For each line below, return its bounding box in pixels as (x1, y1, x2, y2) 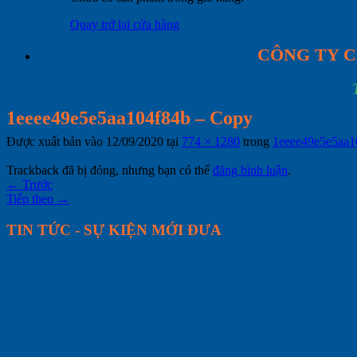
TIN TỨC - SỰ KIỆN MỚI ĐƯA (6, 221, 222, 238)
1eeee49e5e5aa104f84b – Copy (6, 107, 253, 128)
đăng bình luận (213, 163, 288, 177)
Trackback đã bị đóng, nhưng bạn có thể (6, 163, 213, 177)
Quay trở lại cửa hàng (70, 17, 179, 31)
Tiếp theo (6, 191, 57, 206)
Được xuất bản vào (6, 134, 106, 148)
